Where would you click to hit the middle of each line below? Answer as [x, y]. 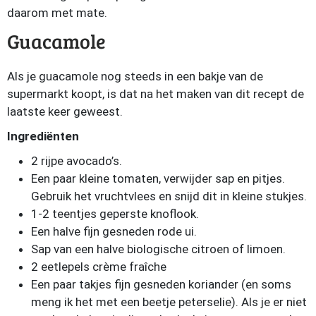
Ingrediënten [43, 136]
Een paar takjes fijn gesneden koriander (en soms [161, 284]
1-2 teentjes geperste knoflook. [115, 214]
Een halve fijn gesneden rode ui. [114, 231]
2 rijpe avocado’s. [77, 161]
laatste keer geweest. [65, 111]
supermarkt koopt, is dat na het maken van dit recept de [156, 94]
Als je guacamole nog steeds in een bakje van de [135, 76]
